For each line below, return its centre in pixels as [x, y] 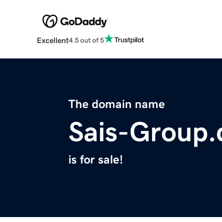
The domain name [117, 104]
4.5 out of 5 [86, 40]
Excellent [53, 40]
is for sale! [96, 160]
